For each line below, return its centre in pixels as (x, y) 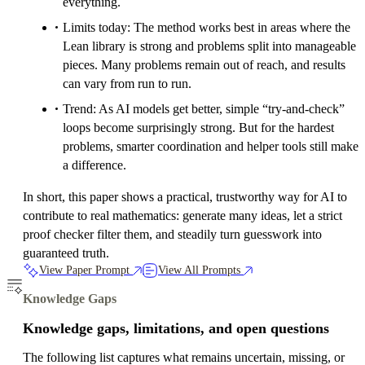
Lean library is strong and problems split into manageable (209, 46)
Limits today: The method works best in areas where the (207, 28)
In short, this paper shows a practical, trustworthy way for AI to (185, 197)
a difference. (95, 165)
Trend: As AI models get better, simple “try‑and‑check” (204, 109)
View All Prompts (199, 270)
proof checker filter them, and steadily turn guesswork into (172, 235)
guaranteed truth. (66, 253)
